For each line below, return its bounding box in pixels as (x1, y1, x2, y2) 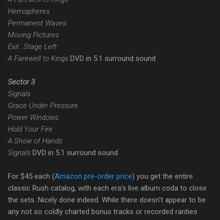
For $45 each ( (8, 171, 55, 181)
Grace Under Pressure (8, 101, 78, 110)
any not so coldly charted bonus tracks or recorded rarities (8, 207, 197, 216)
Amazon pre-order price (55, 171, 132, 181)
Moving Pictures (8, 30, 59, 39)
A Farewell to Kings (8, 54, 70, 63)
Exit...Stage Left (8, 42, 57, 51)
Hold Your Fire (8, 124, 53, 134)
